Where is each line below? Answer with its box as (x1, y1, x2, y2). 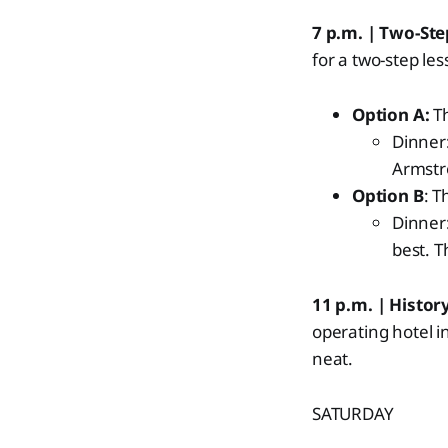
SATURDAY (312, 402, 394, 425)
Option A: (352, 103, 430, 126)
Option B (352, 184, 424, 207)
